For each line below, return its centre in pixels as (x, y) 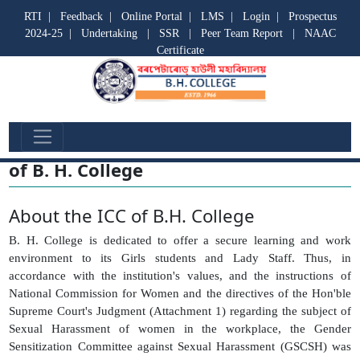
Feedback (81, 16)
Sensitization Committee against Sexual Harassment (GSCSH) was (180, 346)
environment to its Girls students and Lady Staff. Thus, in (180, 258)
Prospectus (312, 16)
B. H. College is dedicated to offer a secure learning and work (180, 240)
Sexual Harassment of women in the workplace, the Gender (180, 329)
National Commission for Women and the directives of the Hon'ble (180, 293)
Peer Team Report (241, 33)
